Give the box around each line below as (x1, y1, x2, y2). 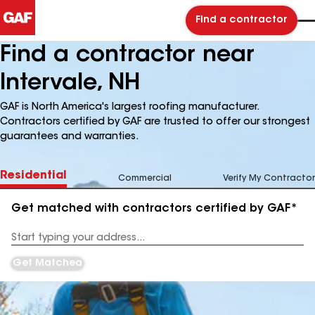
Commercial (118, 174, 172, 183)
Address (11, 238, 47, 247)
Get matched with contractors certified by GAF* (11, 203, 297, 214)
